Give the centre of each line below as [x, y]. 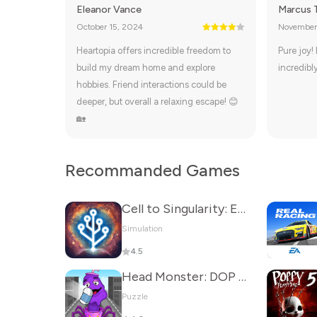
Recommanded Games [152, 170]
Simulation [142, 229]
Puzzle [135, 296]
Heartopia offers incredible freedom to [154, 51]
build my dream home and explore [146, 68]
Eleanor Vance [109, 10]
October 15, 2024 [110, 27]
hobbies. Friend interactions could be [151, 85]
